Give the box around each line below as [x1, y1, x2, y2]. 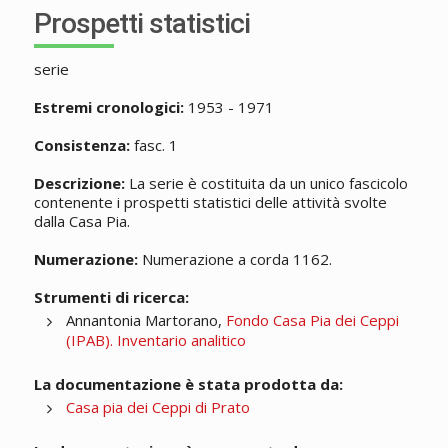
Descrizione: [33, 173, 125, 194]
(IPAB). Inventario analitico [65, 330, 246, 351]
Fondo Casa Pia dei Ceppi [225, 310, 399, 331]
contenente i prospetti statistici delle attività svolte [33, 192, 387, 213]
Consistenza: [33, 135, 130, 156]
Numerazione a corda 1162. [137, 249, 332, 270]
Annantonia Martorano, [65, 310, 226, 331]
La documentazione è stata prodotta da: [33, 374, 343, 395]
